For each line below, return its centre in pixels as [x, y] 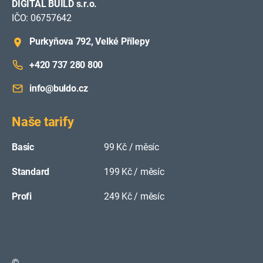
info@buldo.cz [59, 88]
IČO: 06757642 [42, 18]
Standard [31, 171]
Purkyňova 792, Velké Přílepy [90, 41]
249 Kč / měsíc [134, 196]
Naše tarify [43, 122]
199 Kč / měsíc [134, 171]
